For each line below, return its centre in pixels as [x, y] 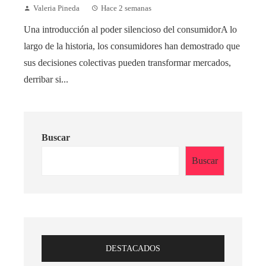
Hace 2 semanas [126, 9]
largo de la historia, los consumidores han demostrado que [132, 46]
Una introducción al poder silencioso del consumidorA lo [130, 30]
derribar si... [46, 80]
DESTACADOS [133, 248]
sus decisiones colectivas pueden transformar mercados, [127, 63]
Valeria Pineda [56, 9]
